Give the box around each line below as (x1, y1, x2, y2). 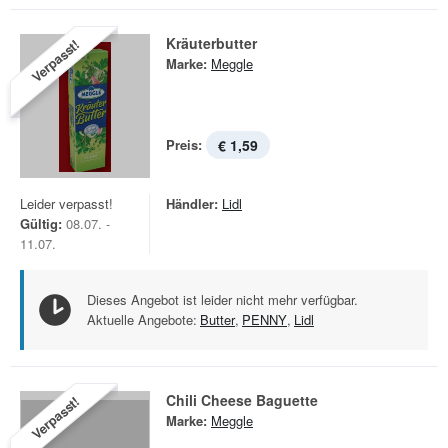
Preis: (166, 135, 202, 154)
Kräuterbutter (166, 33, 257, 53)
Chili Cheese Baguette (166, 390, 318, 410)
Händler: (166, 194, 218, 213)
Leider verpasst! (20, 194, 113, 213)
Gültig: (20, 214, 62, 233)
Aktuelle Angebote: (87, 310, 197, 329)
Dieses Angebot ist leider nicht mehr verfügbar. (87, 290, 358, 309)
